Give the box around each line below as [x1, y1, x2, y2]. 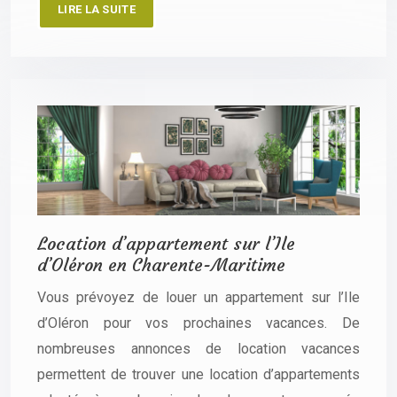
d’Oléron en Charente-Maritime [37, 253, 285, 276]
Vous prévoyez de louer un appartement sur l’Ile [37, 288, 360, 306]
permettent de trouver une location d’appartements [37, 365, 360, 383]
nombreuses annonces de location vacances [37, 339, 360, 357]
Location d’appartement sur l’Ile [37, 231, 295, 254]
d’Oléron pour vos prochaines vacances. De [37, 314, 360, 331]
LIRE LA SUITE [58, 2, 136, 16]
